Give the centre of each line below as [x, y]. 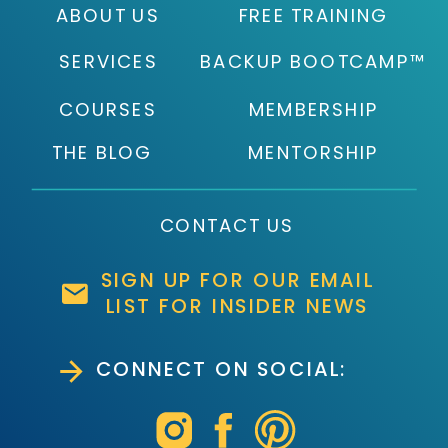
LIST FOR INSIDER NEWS [237, 306]
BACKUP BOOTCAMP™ [313, 62]
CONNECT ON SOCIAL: [221, 369]
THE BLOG [101, 153]
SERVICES [108, 62]
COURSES [107, 110]
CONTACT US [226, 226]
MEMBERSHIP [313, 110]
